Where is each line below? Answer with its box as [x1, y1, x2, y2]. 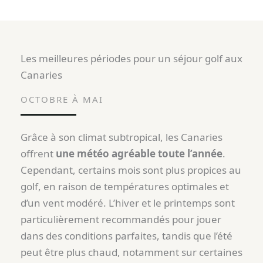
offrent [21, 147, 56, 161]
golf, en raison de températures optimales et [21, 180, 229, 194]
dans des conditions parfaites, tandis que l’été [21, 229, 232, 243]
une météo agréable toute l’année [56, 147, 222, 161]
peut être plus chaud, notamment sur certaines [21, 245, 242, 259]
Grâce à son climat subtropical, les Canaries [21, 130, 222, 144]
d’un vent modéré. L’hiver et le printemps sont [21, 196, 235, 210]
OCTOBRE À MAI [21, 93, 103, 106]
